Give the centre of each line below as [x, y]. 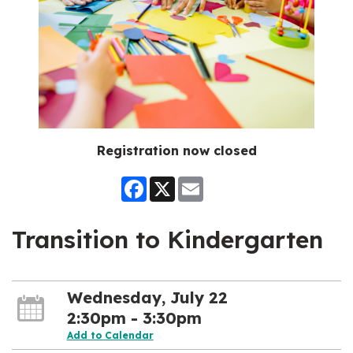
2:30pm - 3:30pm [134, 318]
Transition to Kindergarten [167, 239]
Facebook [172, 182]
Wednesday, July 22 [147, 298]
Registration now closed [176, 150]
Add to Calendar [110, 336]
